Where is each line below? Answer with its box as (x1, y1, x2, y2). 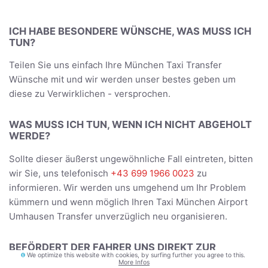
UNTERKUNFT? (9, 252, 81, 264)
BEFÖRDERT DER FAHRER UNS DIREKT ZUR (9, 240, 216, 253)
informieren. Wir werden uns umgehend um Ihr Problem (9, 181, 246, 193)
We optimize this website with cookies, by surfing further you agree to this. (25, 251, 247, 259)
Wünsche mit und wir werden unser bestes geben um (9, 74, 236, 86)
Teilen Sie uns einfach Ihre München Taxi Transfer (9, 59, 222, 71)
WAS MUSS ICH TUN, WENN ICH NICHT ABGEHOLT (9, 118, 252, 131)
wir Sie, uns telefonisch (9, 167, 111, 179)
